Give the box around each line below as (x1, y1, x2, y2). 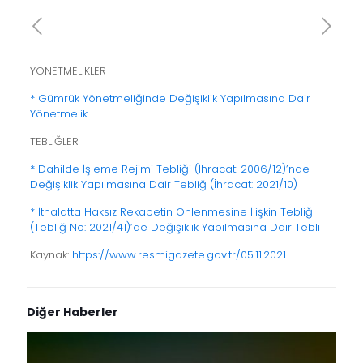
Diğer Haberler (27, 304, 118, 321)
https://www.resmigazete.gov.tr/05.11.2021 (71, 247, 286, 263)
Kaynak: (29, 247, 72, 263)
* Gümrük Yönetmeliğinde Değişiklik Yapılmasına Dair (29, 91, 310, 107)
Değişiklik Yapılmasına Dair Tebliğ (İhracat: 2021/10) (29, 177, 297, 193)
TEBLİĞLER (29, 134, 79, 150)
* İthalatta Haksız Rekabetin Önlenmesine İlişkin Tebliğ (29, 204, 313, 220)
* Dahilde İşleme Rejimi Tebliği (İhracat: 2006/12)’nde (29, 161, 310, 177)
